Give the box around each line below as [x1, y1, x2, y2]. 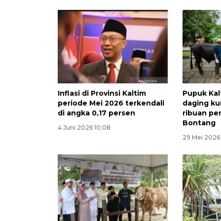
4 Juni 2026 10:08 [58, 123, 110, 131]
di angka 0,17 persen [58, 108, 135, 117]
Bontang [183, 118, 216, 127]
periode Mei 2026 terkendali [58, 98, 164, 108]
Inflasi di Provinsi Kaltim [58, 88, 146, 98]
